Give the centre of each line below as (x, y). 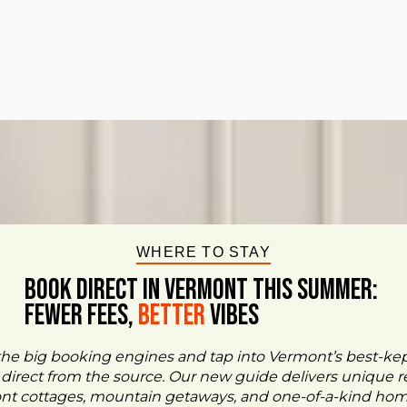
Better (172, 315)
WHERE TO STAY (203, 252)
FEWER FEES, (81, 315)
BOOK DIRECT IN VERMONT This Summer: (203, 290)
